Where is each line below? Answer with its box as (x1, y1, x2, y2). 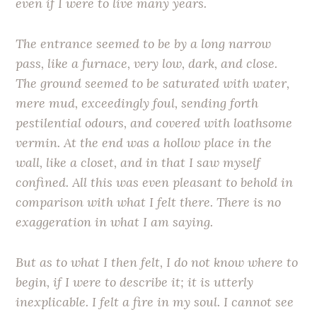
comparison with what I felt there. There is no (16, 194, 282, 211)
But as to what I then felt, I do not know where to (16, 253, 299, 270)
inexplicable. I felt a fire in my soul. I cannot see (16, 293, 294, 310)
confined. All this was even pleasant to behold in (16, 174, 294, 191)
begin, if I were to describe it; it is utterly (16, 273, 254, 290)
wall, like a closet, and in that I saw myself (16, 154, 261, 171)
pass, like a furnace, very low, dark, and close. (16, 55, 278, 72)
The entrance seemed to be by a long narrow (16, 35, 272, 52)
